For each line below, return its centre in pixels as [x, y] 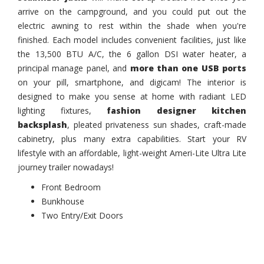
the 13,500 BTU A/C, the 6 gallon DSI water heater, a [132, 54]
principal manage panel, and [72, 68]
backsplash [42, 125]
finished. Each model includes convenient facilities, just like [132, 40]
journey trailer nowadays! [66, 167]
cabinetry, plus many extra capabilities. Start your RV [132, 139]
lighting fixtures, [55, 111]
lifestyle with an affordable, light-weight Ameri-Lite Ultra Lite [132, 153]
